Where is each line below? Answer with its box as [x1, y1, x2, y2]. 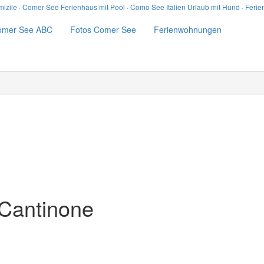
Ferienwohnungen [154, 24, 222, 36]
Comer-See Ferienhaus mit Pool [22, 2, 125, 12]
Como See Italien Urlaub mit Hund [130, 2, 240, 12]
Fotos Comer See [70, 24, 136, 36]
